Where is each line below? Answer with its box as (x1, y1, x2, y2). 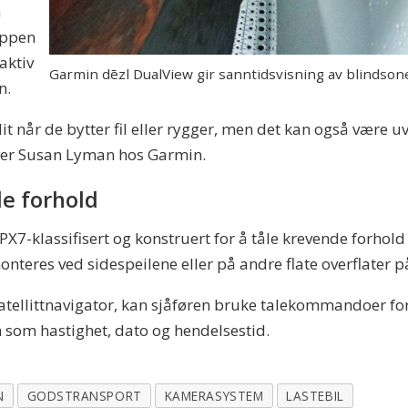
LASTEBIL (286, 386, 344, 404)
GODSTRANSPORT (26, 386, 142, 404)
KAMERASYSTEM (164, 386, 264, 404)
